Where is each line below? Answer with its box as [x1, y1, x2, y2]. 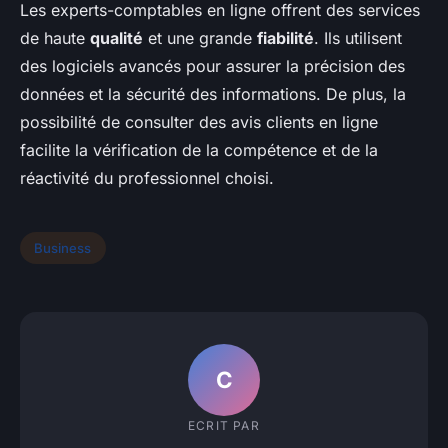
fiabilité [257, 28, 314, 49]
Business [34, 239, 92, 256]
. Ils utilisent [314, 28, 402, 49]
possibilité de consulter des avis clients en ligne [20, 112, 378, 133]
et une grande [143, 28, 257, 49]
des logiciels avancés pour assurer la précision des [20, 56, 405, 77]
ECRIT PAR [188, 417, 260, 433]
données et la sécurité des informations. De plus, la [20, 84, 406, 105]
